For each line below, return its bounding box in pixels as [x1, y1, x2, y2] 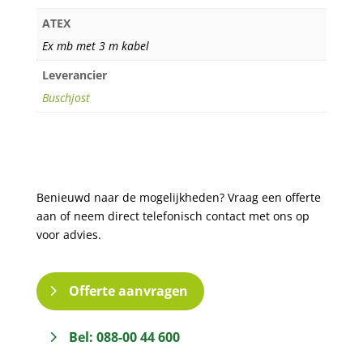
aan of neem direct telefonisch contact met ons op [36, 208, 310, 224]
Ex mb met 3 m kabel [41, 38, 149, 54]
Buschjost [41, 90, 90, 106]
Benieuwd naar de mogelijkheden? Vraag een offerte [36, 190, 321, 206]
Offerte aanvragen [68, 282, 188, 301]
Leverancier [41, 67, 107, 83]
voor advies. [36, 227, 101, 243]
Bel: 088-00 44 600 [68, 328, 180, 347]
